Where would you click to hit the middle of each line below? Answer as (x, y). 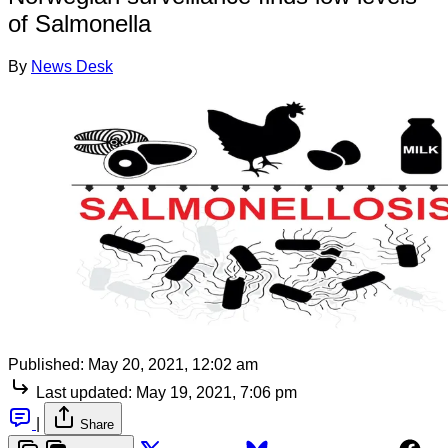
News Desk (72, 66)
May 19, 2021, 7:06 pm (216, 392)
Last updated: (84, 392)
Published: (46, 364)
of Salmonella (79, 23)
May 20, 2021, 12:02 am (173, 364)
